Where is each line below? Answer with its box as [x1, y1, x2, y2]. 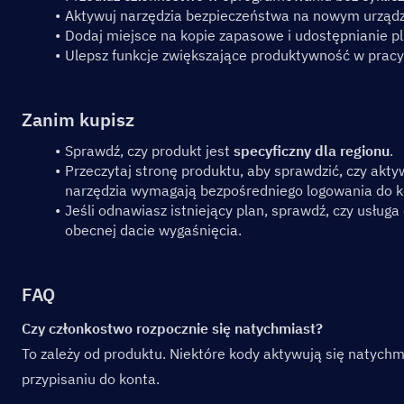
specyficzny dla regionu [233, 142, 390, 160]
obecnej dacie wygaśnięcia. [65, 221, 242, 239]
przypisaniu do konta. [22, 370, 160, 388]
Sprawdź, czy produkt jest [64, 142, 234, 160]
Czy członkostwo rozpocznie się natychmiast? [22, 319, 323, 337]
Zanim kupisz [22, 107, 134, 132]
